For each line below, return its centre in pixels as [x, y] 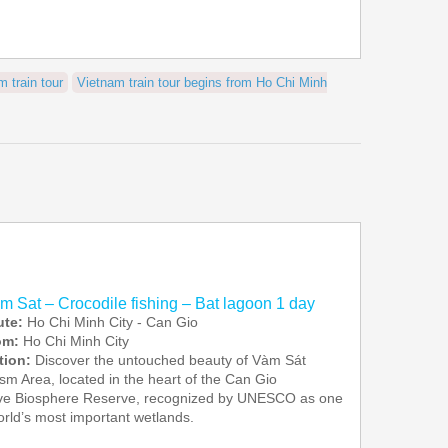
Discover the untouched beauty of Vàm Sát [170, 360]
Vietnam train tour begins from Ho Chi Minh [202, 82]
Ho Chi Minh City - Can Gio [110, 322]
